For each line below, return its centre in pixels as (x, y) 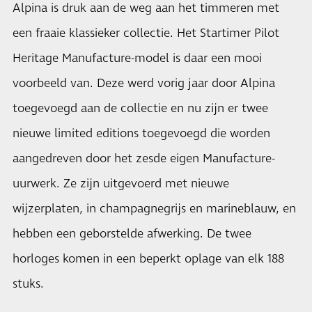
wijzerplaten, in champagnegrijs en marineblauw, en (154, 209)
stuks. (28, 284)
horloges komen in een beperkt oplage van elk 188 (148, 259)
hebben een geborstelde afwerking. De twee (132, 234)
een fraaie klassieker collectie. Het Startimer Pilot (146, 33)
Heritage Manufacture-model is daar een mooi (137, 58)
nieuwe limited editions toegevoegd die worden (141, 134)
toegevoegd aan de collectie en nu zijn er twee (140, 109)
